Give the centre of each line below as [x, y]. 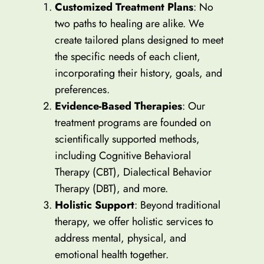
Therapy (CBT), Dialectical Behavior [133, 172]
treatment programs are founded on [133, 123]
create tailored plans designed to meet [139, 40]
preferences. [82, 90]
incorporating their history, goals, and [138, 73]
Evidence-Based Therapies [118, 106]
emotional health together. [111, 255]
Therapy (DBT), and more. [111, 189]
